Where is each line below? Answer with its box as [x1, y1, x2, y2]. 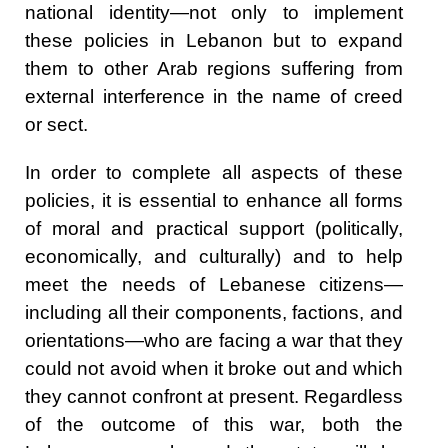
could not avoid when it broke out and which [25, 357, 403, 379]
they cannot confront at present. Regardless [25, 385, 403, 407]
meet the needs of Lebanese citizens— [25, 273, 403, 295]
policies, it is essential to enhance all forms [25, 189, 403, 211]
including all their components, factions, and [25, 301, 403, 323]
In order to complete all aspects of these [25, 161, 403, 183]
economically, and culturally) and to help [25, 245, 403, 267]
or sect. [25, 113, 88, 135]
